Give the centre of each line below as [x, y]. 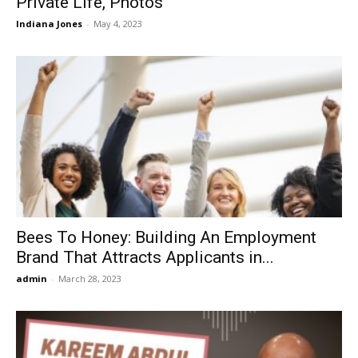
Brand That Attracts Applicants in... [145, 257]
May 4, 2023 [118, 24]
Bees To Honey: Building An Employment [166, 237]
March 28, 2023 [90, 278]
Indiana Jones [49, 24]
